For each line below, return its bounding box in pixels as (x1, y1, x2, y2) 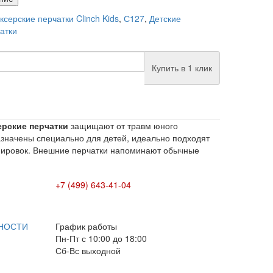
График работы (55, 219, 117, 232)
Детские (149, 12, 181, 24)
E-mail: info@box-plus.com (55, 207, 159, 220)
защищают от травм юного (68, 119, 178, 132)
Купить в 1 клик (152, 61, 212, 74)
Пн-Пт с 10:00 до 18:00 (55, 232, 147, 244)
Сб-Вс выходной (55, 244, 121, 257)
